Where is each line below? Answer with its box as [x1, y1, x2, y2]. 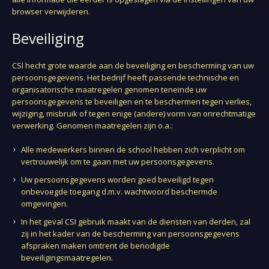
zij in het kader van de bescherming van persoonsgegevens [21, 228, 240, 239]
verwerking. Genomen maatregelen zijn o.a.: [12, 120, 174, 131]
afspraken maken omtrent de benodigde [21, 240, 171, 251]
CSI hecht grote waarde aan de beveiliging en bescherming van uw [12, 60, 255, 71]
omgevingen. [21, 198, 68, 209]
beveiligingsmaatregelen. [21, 252, 113, 263]
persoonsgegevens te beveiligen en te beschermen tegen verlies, [12, 96, 252, 107]
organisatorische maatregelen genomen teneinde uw [12, 84, 207, 95]
